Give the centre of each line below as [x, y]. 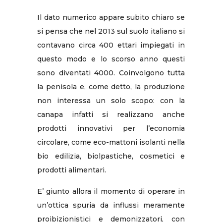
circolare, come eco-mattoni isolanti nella [111, 142]
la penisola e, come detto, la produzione [111, 86]
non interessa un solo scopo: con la [111, 100]
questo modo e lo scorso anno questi [111, 59]
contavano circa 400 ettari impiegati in [111, 45]
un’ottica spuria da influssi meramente [111, 205]
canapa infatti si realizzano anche [111, 114]
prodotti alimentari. [72, 170]
